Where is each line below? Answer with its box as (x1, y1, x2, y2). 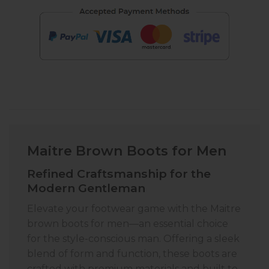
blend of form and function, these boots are (27, 247, 237, 259)
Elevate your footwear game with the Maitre (27, 202, 241, 214)
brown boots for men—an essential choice (27, 217, 228, 229)
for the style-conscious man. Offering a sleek (27, 232, 240, 244)
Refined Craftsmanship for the (27, 166, 211, 181)
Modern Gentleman (27, 181, 145, 196)
